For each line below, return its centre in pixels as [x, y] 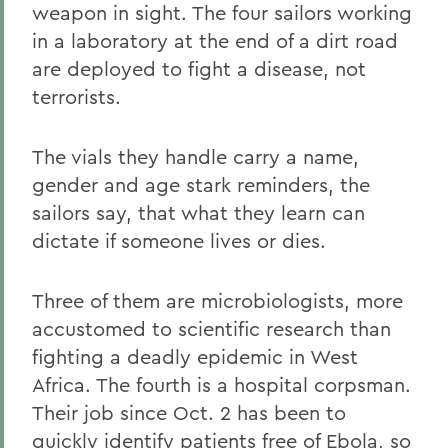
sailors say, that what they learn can [198, 212]
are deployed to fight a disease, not [199, 68]
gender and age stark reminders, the [201, 184]
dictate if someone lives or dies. [179, 240]
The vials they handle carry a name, [195, 156]
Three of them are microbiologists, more [217, 300]
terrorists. [76, 96]
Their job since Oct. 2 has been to [189, 412]
